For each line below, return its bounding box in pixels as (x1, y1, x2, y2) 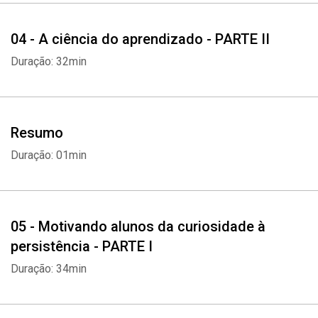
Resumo (11, 124, 63, 141)
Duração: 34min (11, 262, 87, 275)
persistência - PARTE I (11, 238, 153, 255)
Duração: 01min (11, 148, 87, 162)
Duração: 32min (11, 55, 87, 68)
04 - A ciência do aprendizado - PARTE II (11, 31, 270, 48)
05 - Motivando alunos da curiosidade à (11, 218, 265, 235)
